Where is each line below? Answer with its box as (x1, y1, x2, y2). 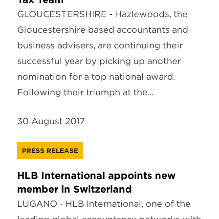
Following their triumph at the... (17, 87, 153, 97)
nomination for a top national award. (17, 71, 175, 82)
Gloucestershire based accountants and (17, 24, 188, 35)
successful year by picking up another (17, 55, 181, 66)
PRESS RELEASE (22, 146, 78, 154)
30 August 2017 (17, 115, 85, 126)
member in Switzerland (17, 183, 132, 195)
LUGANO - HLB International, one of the (17, 198, 191, 209)
